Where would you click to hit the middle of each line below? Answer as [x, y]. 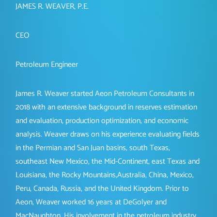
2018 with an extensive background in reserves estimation [106, 108]
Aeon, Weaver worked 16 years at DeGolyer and [91, 202]
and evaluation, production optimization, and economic [102, 121]
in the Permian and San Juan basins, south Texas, [93, 148]
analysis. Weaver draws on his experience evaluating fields [108, 135]
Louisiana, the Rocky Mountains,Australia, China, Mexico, [105, 175]
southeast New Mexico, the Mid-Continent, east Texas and [108, 162]
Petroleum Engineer [47, 65]
